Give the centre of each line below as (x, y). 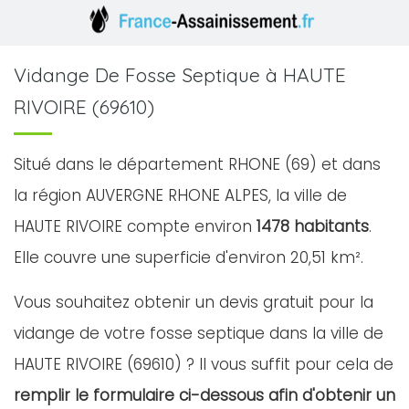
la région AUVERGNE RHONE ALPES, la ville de (180, 195)
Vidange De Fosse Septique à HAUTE (180, 75)
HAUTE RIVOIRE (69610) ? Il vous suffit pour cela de (204, 364)
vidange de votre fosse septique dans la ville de (199, 333)
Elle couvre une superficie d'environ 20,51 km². (189, 257)
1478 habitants (313, 226)
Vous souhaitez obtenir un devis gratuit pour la (194, 302)
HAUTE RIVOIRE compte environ (135, 226)
